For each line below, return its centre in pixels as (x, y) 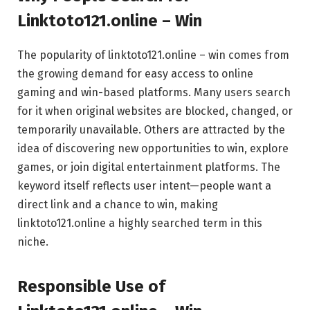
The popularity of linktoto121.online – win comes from (153, 55)
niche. (33, 242)
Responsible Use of (91, 286)
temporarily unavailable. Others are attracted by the (151, 130)
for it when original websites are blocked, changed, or (155, 111)
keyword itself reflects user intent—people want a (144, 186)
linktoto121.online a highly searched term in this (140, 224)
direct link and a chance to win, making (118, 205)
